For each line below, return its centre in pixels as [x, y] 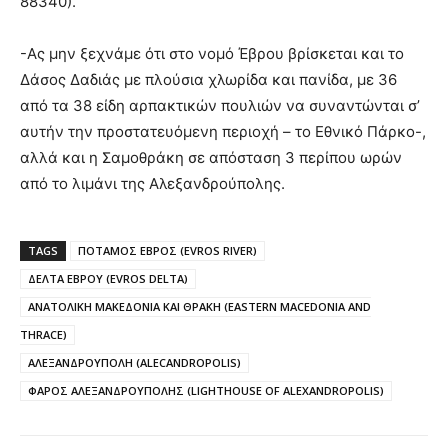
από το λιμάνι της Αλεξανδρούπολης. [152, 183]
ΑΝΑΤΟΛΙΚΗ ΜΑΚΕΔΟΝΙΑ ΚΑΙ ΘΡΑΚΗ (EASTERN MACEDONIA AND [199, 306]
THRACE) [43, 334]
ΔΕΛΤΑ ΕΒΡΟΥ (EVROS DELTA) [108, 278]
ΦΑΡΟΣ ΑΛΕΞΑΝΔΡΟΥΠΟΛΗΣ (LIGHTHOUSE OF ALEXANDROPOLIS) [206, 390]
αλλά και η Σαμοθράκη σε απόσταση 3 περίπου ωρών [211, 157]
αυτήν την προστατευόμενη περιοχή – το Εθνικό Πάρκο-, [223, 131]
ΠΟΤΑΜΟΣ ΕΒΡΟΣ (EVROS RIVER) [167, 250]
